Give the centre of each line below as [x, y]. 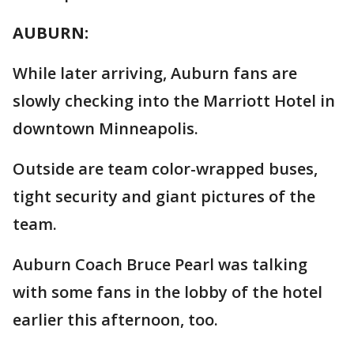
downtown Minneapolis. [105, 128]
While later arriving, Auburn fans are [155, 73]
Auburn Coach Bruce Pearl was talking [160, 264]
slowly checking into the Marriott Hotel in [174, 101]
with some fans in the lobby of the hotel [168, 292]
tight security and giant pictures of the [164, 196]
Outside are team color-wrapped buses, [165, 169]
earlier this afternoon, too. [115, 320]
